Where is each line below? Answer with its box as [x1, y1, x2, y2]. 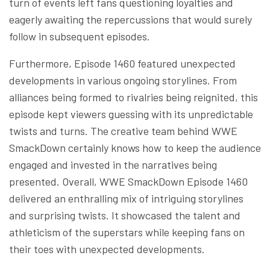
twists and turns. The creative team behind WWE [9, 124, 237, 137]
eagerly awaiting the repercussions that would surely [9, 12, 252, 26]
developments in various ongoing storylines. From [9, 73, 237, 87]
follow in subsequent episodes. [9, 29, 152, 43]
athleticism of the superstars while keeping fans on [9, 225, 245, 239]
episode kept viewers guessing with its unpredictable [9, 107, 253, 121]
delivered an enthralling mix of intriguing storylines [9, 191, 243, 205]
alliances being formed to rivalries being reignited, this [9, 90, 258, 104]
